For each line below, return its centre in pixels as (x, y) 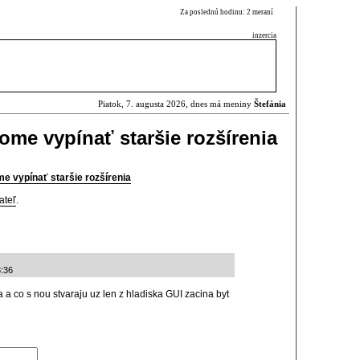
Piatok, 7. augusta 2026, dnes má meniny (176, 104)
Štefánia (270, 104)
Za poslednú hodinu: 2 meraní (228, 12)
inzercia (264, 35)
